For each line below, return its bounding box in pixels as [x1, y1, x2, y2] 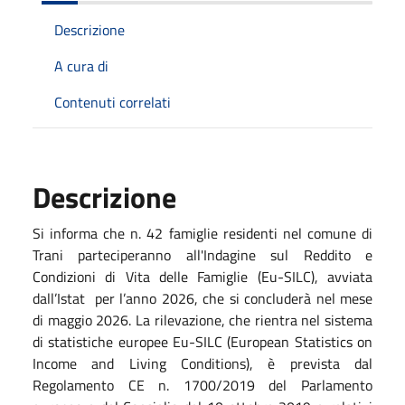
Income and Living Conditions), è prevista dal [33, 352, 372, 374]
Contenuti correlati [54, 90, 171, 113]
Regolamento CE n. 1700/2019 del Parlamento [33, 373, 372, 396]
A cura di [54, 54, 108, 77]
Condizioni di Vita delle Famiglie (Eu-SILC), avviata [33, 265, 372, 287]
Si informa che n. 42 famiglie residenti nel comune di [33, 221, 372, 244]
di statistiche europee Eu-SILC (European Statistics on [33, 330, 372, 353]
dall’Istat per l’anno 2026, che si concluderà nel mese [33, 287, 372, 309]
